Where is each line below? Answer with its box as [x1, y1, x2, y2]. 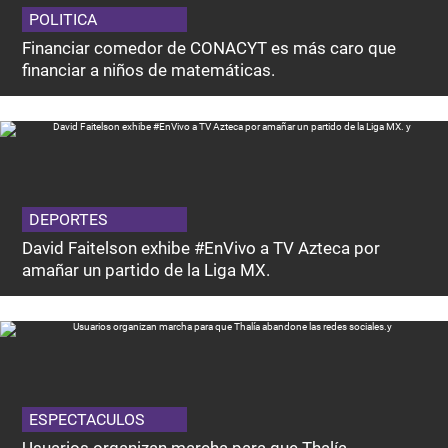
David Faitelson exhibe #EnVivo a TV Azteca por [22, 238, 381, 259]
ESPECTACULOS [29, 410, 146, 430]
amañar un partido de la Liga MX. [22, 260, 271, 281]
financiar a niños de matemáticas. [22, 60, 276, 81]
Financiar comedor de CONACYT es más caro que [22, 38, 397, 59]
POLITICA [29, 10, 98, 30]
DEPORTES [29, 210, 109, 230]
